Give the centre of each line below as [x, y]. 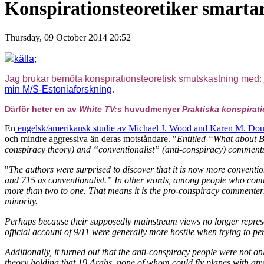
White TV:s [100, 109]
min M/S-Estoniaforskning [58, 89]
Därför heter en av [42, 109]
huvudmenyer [152, 109]
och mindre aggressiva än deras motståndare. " [91, 138]
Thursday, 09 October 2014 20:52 [68, 37]
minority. [21, 201]
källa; [25, 58]
